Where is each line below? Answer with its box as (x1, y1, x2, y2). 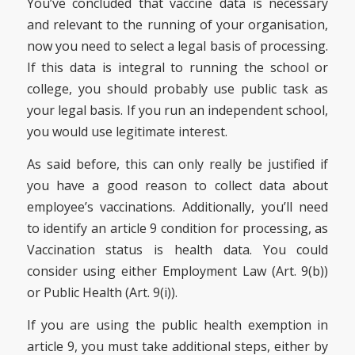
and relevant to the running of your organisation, (26, 16, 329, 34)
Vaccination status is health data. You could (26, 241, 329, 259)
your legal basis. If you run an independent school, (26, 101, 329, 120)
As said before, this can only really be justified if (26, 155, 329, 174)
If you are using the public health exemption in (26, 315, 329, 334)
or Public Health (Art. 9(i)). (26, 284, 177, 302)
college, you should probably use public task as (26, 80, 329, 98)
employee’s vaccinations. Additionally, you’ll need (26, 198, 329, 216)
